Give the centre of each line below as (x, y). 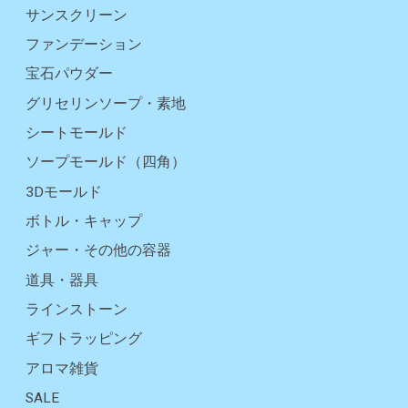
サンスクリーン (76, 15)
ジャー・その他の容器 (98, 251)
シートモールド (76, 133)
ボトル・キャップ (84, 221)
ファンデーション (84, 45)
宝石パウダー (69, 74)
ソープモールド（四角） (106, 163)
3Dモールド (64, 192)
